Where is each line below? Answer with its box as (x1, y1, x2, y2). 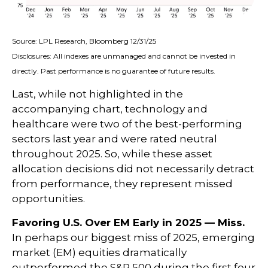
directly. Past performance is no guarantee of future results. (12, 66, 215, 76)
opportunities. (12, 193, 85, 205)
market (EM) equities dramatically (12, 246, 187, 259)
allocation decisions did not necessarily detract (12, 163, 254, 175)
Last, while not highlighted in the (12, 88, 183, 100)
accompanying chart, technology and (12, 103, 208, 115)
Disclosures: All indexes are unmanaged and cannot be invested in (12, 51, 236, 61)
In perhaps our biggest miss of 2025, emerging (12, 232, 255, 244)
